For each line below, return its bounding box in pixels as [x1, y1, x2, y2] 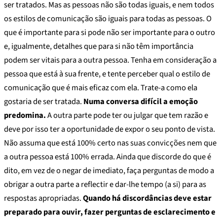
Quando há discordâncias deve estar [83, 192, 212, 204]
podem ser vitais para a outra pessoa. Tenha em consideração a [4, 54, 217, 66]
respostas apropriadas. [4, 192, 83, 204]
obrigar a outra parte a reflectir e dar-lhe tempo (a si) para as [4, 178, 206, 190]
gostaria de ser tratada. [4, 95, 83, 108]
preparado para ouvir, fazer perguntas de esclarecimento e [4, 206, 216, 218]
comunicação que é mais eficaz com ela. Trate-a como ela [4, 81, 197, 94]
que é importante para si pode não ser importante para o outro [4, 26, 215, 38]
